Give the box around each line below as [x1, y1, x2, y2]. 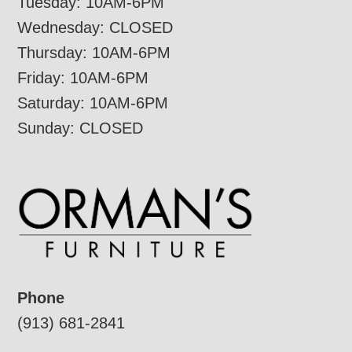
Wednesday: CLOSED [17, 19, 174, 37]
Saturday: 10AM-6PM [17, 94, 169, 112]
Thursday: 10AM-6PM [17, 44, 171, 62]
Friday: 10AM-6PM [17, 69, 149, 87]
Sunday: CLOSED [17, 119, 144, 137]
